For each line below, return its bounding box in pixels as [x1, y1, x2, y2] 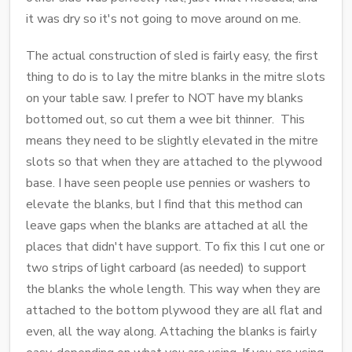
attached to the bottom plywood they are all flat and [26, 301, 322, 319]
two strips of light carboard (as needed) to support [26, 258, 306, 277]
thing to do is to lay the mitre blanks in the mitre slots [26, 68, 325, 86]
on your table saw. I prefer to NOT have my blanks [26, 89, 303, 107]
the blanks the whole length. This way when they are [26, 280, 321, 298]
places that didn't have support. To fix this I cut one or [26, 237, 324, 255]
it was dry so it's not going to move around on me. [26, 9, 301, 27]
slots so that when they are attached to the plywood [26, 152, 322, 170]
